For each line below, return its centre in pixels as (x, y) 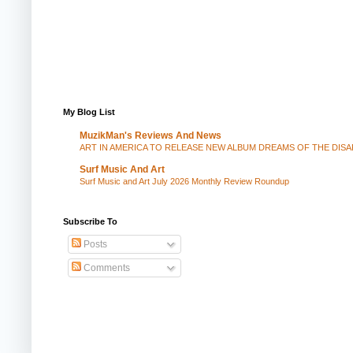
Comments (106, 268)
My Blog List (89, 112)
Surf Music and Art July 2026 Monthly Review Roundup (184, 181)
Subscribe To (90, 221)
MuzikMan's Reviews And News (150, 136)
